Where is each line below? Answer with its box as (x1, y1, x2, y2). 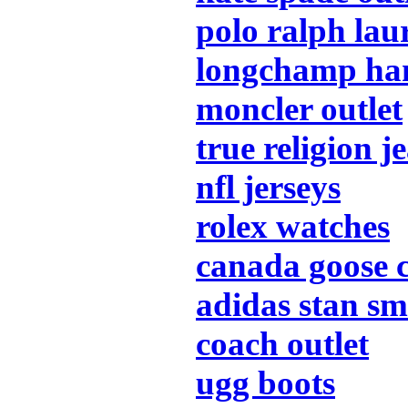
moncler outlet (196, 89, 403, 127)
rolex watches (196, 207, 390, 245)
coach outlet (196, 324, 369, 362)
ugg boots (196, 363, 335, 402)
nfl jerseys (196, 168, 341, 206)
